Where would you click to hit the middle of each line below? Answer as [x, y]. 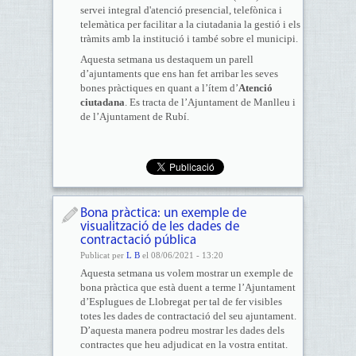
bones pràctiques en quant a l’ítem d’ [159, 88]
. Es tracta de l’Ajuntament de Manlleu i [210, 102]
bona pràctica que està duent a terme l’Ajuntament [188, 287]
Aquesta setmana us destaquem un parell [166, 59]
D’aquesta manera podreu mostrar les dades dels [182, 330]
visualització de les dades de [159, 227]
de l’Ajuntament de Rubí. [134, 116]
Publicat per [103, 255]
